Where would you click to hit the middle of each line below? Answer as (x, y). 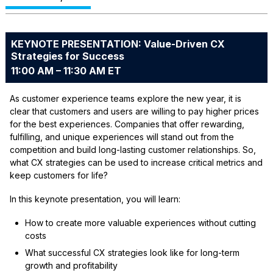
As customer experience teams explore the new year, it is (125, 99)
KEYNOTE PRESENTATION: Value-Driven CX (118, 44)
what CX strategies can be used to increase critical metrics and (136, 163)
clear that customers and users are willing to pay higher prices (134, 112)
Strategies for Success (67, 56)
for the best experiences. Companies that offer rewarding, (127, 124)
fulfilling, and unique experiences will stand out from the (122, 137)
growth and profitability (71, 266)
